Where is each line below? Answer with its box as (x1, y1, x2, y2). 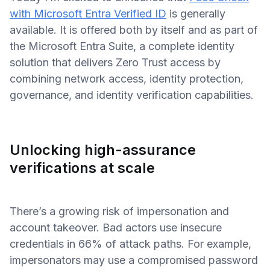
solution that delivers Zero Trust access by (10, 56, 221, 69)
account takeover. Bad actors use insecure (10, 221, 222, 234)
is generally (166, 7, 225, 20)
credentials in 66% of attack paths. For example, (10, 237, 251, 250)
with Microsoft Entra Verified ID (10, 7, 166, 20)
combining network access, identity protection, (10, 72, 243, 85)
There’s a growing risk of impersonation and (10, 205, 229, 218)
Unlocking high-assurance (10, 141, 196, 159)
